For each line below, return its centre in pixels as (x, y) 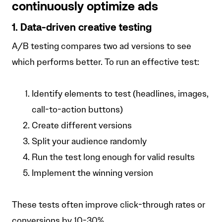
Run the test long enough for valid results (113, 157)
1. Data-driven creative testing (82, 28)
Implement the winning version (92, 173)
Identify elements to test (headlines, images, (120, 94)
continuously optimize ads (85, 8)
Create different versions (82, 126)
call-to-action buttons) (77, 110)
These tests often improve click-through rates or (109, 205)
